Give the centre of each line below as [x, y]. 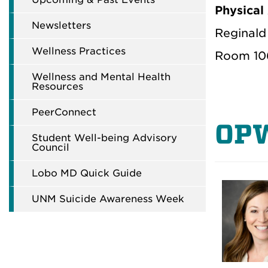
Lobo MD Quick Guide [87, 173]
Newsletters [61, 25]
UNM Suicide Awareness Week [108, 199]
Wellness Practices [79, 51]
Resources [57, 86]
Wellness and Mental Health [101, 77]
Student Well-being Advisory [104, 138]
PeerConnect [64, 112]
